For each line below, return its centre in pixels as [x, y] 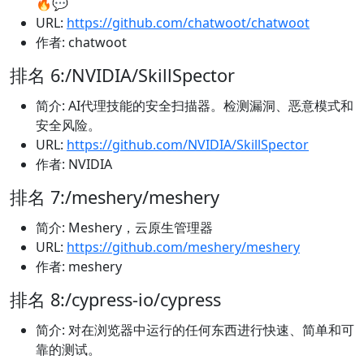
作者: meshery [79, 267]
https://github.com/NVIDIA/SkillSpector [188, 145]
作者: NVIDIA [74, 165]
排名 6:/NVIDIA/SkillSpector [122, 76]
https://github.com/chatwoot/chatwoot [188, 23]
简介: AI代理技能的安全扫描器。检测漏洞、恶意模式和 [195, 106]
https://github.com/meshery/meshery [183, 247]
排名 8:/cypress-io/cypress [115, 300]
